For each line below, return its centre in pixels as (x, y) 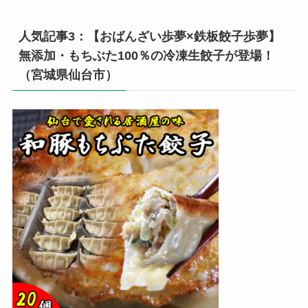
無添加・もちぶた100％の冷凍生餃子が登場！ (146, 55)
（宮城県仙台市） (68, 75)
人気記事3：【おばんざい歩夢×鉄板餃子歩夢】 (149, 36)
